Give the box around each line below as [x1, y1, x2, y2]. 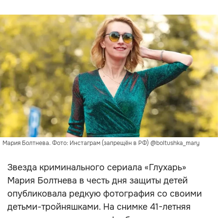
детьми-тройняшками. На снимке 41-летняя [7, 201, 191, 212]
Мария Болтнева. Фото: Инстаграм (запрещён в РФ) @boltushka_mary [2, 139, 200, 147]
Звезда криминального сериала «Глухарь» [7, 162, 186, 173]
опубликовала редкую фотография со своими [7, 188, 202, 199]
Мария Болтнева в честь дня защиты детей [7, 175, 188, 186]
